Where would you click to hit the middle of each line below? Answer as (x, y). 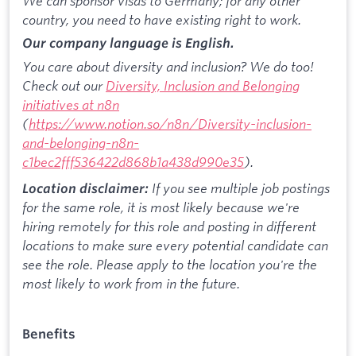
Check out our (64, 85)
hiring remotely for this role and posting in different (169, 226)
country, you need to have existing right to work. (162, 19)
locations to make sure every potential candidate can (175, 246)
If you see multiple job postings (239, 188)
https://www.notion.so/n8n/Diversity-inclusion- (170, 123)
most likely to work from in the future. (131, 284)
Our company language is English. (128, 43)
